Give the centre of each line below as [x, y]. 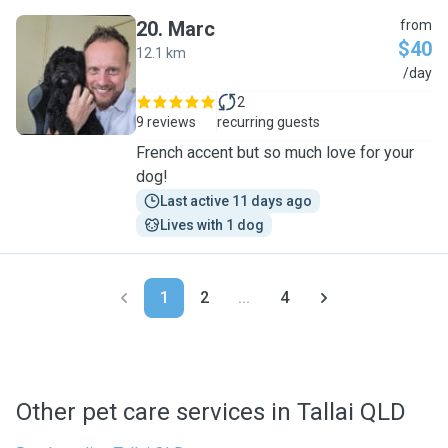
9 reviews [166, 122]
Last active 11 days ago [236, 201]
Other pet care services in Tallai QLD [211, 412]
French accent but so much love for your [275, 152]
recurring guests [268, 122]
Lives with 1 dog [212, 225]
